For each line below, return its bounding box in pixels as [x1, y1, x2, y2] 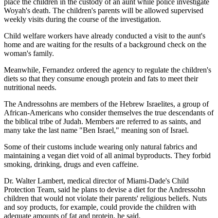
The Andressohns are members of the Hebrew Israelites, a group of [4, 99, 209, 108]
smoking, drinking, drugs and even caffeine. [4, 160, 139, 168]
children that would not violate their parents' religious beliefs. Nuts [4, 194, 207, 202]
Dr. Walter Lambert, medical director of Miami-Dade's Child [4, 176, 189, 185]
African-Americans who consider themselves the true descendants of [4, 108, 214, 117]
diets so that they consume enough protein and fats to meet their [4, 74, 198, 83]
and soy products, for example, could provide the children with [4, 202, 196, 211]
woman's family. [4, 49, 54, 57]
